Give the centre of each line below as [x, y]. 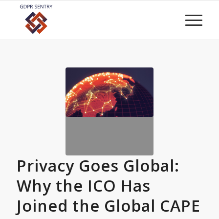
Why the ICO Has [83, 186]
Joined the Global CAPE [108, 206]
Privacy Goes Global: [98, 165]
